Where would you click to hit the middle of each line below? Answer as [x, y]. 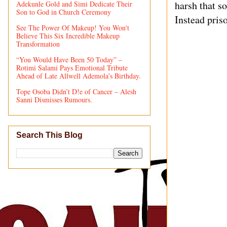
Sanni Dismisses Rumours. [54, 99]
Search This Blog [49, 135]
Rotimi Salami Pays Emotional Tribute [72, 67]
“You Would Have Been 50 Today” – [69, 59]
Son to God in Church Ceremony [64, 12]
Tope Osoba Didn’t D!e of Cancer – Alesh [76, 91]
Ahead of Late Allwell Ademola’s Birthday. [79, 75]
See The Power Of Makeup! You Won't [73, 27]
